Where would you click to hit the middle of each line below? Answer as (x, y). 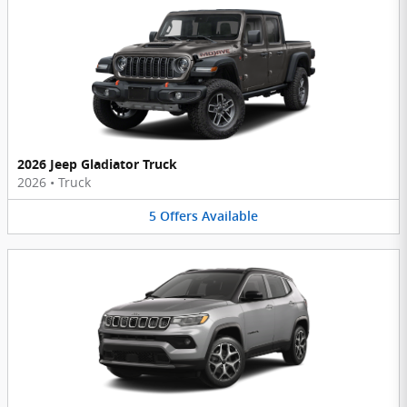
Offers (179, 217)
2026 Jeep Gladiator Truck (97, 164)
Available (230, 217)
